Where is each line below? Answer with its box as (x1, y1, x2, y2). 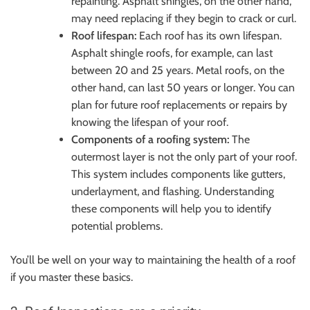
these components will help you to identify (71, 201, 271, 215)
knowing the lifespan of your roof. (71, 115, 228, 129)
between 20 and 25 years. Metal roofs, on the (71, 63, 284, 77)
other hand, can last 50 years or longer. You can (71, 80, 295, 94)
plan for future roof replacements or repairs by (71, 98, 287, 111)
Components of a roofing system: (71, 132, 229, 146)
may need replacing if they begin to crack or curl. (71, 11, 296, 25)
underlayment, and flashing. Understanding (71, 184, 274, 198)
